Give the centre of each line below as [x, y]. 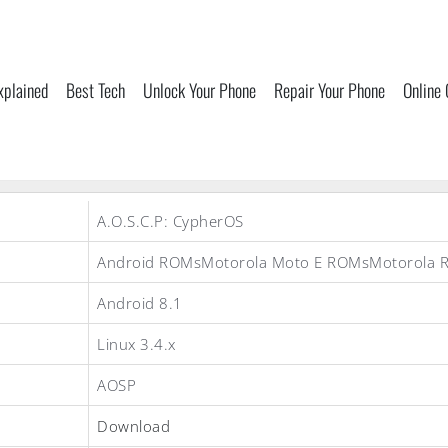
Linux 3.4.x [136, 344]
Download [133, 426]
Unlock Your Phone [199, 90]
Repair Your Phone [329, 90]
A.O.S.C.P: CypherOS [170, 221]
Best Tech [95, 90]
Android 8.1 [140, 303]
